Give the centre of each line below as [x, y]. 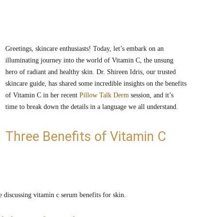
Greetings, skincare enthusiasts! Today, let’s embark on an [85, 49]
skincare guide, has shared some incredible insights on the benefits [96, 84]
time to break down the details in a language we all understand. [92, 107]
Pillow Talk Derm [104, 95]
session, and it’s [151, 95]
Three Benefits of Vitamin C [86, 137]
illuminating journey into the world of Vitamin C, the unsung [89, 60]
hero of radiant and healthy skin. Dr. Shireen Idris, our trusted [91, 72]
